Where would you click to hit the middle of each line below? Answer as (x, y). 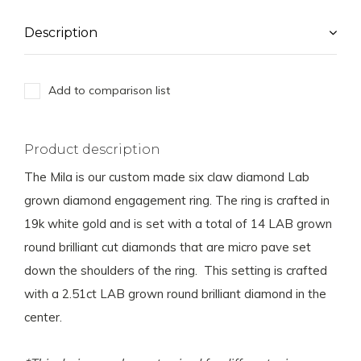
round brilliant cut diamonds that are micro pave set (168, 247)
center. (43, 317)
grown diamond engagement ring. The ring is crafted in (177, 200)
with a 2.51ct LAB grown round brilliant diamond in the (175, 294)
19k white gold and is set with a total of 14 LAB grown (178, 224)
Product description (92, 149)
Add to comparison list (109, 90)
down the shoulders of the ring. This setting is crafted (176, 270)
